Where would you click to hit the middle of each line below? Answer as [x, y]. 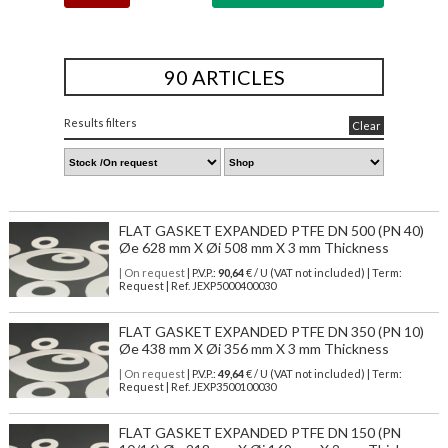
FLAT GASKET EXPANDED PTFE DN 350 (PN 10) [271, 332]
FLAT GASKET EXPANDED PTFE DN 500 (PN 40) [271, 231]
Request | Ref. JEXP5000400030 [197, 286]
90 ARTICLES [224, 77]
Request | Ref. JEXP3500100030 [197, 387]
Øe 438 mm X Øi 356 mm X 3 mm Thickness [253, 349]
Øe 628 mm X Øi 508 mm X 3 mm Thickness [253, 248]
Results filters [100, 123]
